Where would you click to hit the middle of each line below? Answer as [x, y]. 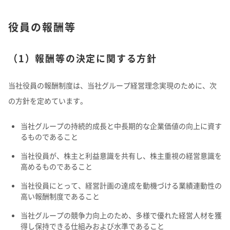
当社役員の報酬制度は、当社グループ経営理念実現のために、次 [112, 85]
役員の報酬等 [42, 27]
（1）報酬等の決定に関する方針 [83, 58]
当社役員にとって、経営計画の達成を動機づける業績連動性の [121, 185]
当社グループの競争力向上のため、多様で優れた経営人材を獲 [121, 215]
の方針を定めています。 [48, 101]
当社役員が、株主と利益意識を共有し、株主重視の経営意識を [121, 156]
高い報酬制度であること [60, 196]
